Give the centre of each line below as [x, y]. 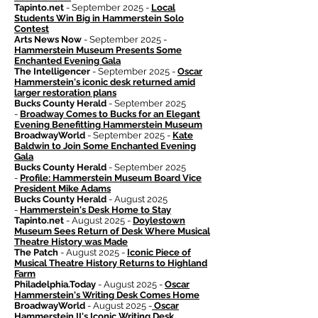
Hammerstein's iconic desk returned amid [105, 82]
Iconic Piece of [159, 253]
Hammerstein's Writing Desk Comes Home [107, 295]
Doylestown [159, 221]
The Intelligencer [52, 72]
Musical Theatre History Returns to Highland [111, 263]
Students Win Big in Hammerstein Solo [99, 18]
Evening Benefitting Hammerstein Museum [108, 125]
